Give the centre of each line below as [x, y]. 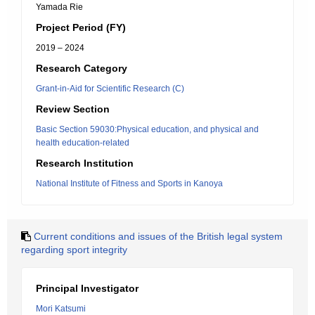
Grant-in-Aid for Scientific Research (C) [110, 89]
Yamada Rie [59, 7]
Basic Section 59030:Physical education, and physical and [147, 129]
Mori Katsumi [61, 309]
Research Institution [85, 163]
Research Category [82, 68]
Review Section [73, 109]
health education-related [83, 143]
